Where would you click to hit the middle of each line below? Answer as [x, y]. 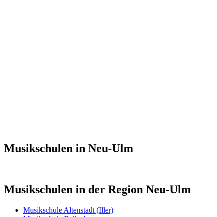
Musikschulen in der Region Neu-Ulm [97, 189]
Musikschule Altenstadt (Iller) [68, 210]
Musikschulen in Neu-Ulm [69, 148]
